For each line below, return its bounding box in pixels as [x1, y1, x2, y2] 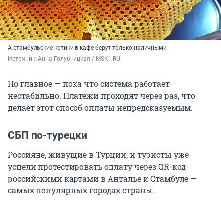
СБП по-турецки [8, 129, 87, 142]
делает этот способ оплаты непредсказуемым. [8, 102, 193, 113]
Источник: [8, 55, 38, 63]
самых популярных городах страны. [8, 185, 154, 196]
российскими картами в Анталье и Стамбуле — [8, 173, 197, 184]
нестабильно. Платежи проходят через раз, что [8, 90, 195, 101]
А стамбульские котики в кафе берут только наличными [8, 44, 167, 52]
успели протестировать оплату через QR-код [8, 161, 186, 172]
